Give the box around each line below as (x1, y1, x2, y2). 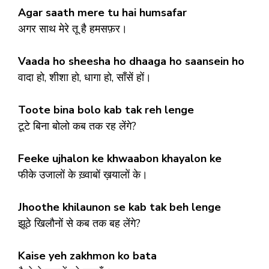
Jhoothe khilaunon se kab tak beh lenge (18, 199, 221, 214)
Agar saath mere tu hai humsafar (18, 5, 187, 20)
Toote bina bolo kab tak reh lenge (18, 102, 194, 117)
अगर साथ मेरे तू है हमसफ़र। (18, 21, 127, 36)
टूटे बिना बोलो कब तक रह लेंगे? (18, 118, 136, 133)
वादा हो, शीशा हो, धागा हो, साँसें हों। (18, 70, 151, 85)
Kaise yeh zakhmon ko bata (18, 248, 157, 263)
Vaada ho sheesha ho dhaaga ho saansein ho (18, 53, 244, 68)
